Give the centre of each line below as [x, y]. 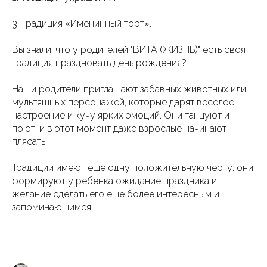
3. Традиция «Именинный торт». [82, 24]
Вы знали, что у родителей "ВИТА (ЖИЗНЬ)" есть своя [129, 50]
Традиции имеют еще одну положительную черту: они [133, 168]
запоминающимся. [52, 207]
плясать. [30, 142]
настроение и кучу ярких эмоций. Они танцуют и [121, 115]
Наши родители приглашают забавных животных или [129, 89]
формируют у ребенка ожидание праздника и [114, 181]
